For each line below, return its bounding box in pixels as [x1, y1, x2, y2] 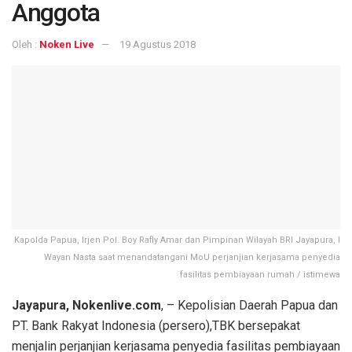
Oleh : [12, 38, 39, 51]
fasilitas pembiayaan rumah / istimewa [180, 269, 340, 280]
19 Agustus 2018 [119, 38, 196, 51]
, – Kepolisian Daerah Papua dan [161, 298, 338, 313]
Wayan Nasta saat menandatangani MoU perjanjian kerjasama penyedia [44, 252, 340, 263]
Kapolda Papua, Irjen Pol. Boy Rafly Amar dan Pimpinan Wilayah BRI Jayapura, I [14, 235, 340, 246]
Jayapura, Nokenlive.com [12, 298, 161, 313]
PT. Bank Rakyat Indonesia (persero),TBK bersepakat [12, 318, 300, 334]
